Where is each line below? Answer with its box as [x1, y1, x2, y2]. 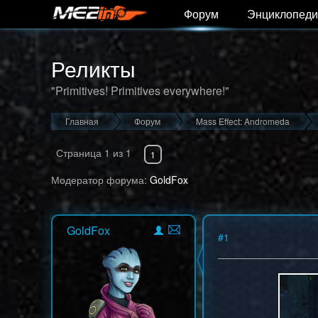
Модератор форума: [51, 172, 150, 187]
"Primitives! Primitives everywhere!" [51, 82, 229, 99]
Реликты [51, 53, 136, 84]
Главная [65, 115, 99, 127]
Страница [56, 146, 104, 160]
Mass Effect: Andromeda [196, 115, 290, 127]
